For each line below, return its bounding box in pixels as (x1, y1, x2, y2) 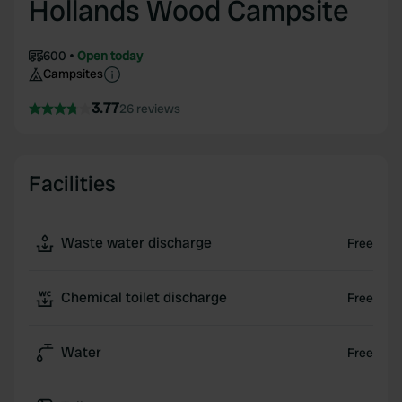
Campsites (43, 66, 103, 82)
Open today (77, 48, 143, 64)
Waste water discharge (61, 233, 212, 252)
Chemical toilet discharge (61, 288, 227, 307)
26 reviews (119, 100, 180, 117)
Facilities (29, 170, 116, 197)
